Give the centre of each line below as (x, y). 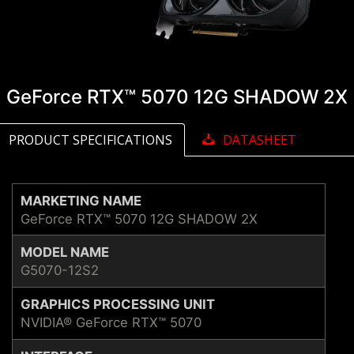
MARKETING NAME (81, 200)
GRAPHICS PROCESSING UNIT (118, 304)
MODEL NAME (65, 252)
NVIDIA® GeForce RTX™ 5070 (111, 322)
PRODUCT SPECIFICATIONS (90, 140)
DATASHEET (260, 140)
